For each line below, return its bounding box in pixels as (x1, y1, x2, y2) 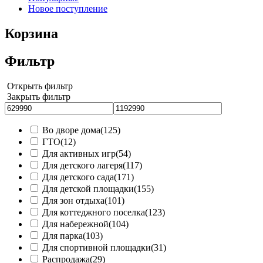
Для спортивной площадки (42, 242, 151, 253)
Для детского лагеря (42, 160, 123, 171)
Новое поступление (28, 4, 107, 14)
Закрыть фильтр (7, 92, 70, 102)
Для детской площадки (42, 184, 134, 194)
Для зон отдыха (42, 195, 104, 206)
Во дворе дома (42, 125, 100, 136)
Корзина (5, 26, 58, 42)
